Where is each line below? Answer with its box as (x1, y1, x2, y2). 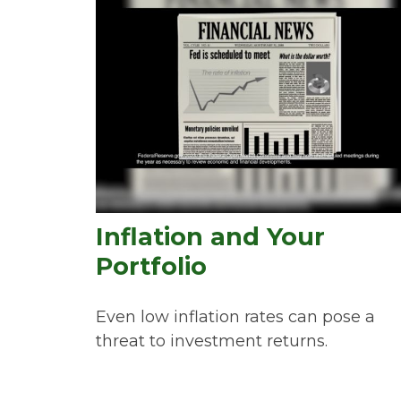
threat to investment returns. (96, 330, 328, 351)
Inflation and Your (96, 221, 325, 252)
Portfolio (96, 251, 207, 281)
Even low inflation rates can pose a (96, 306, 375, 327)
